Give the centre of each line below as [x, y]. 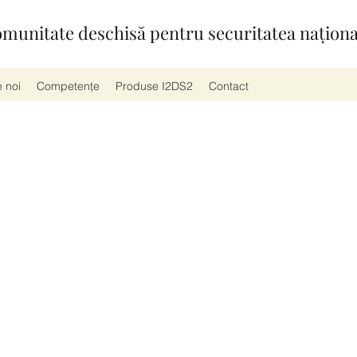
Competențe [68, 86]
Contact [229, 86]
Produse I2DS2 [154, 86]
